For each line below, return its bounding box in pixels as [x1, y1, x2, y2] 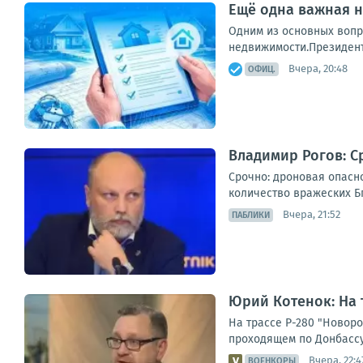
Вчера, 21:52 [283, 208, 340, 221]
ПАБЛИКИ [232, 209, 270, 220]
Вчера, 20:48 [288, 62, 348, 75]
